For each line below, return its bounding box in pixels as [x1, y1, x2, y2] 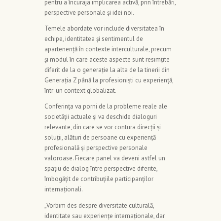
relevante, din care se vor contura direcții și [44, 123, 161, 132]
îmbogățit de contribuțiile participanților [44, 175, 153, 184]
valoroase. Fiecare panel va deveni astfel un [44, 154, 165, 163]
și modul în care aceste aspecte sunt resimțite [44, 55, 170, 64]
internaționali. [44, 185, 83, 194]
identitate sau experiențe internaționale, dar [44, 211, 165, 220]
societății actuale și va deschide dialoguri [44, 112, 157, 121]
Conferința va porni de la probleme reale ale [44, 102, 167, 111]
